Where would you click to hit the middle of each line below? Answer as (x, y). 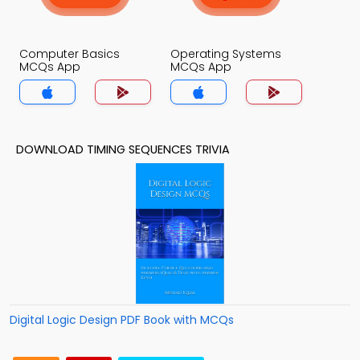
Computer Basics (70, 54)
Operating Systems (226, 54)
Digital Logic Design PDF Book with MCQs (122, 320)
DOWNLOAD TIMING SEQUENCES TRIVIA (123, 149)
